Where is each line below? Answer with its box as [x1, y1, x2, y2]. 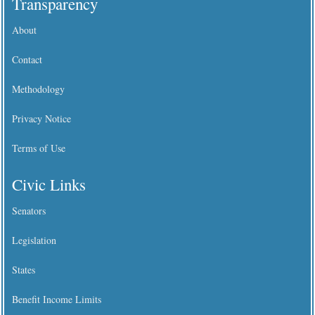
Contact [11, 52, 42, 66]
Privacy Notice [11, 111, 71, 125]
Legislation [11, 233, 56, 247]
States [11, 263, 35, 277]
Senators [11, 204, 46, 218]
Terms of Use [11, 141, 65, 155]
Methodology [11, 82, 65, 96]
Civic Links [11, 174, 86, 195]
